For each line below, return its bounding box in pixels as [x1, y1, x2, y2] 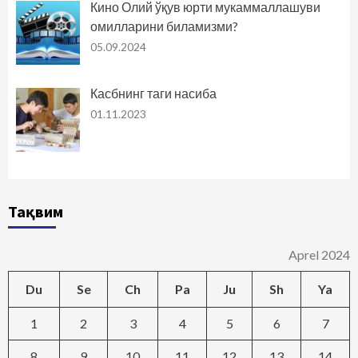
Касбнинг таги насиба [89, 86, 217, 101]
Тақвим [8, 201, 63, 222]
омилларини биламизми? [89, 18, 238, 34]
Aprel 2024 [288, 247, 350, 263]
